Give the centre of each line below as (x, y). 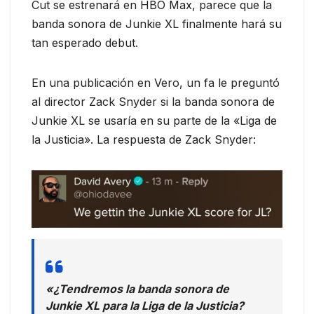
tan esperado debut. (85, 42)
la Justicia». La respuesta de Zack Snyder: (144, 139)
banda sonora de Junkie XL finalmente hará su (157, 23)
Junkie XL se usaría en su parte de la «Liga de (154, 120)
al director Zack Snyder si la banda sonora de (153, 101)
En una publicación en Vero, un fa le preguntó (156, 82)
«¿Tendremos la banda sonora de (137, 289)
